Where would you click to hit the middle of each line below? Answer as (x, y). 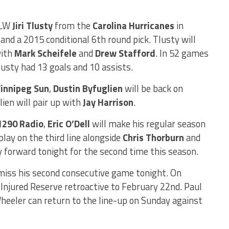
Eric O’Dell (69, 124)
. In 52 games (182, 53)
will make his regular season (148, 124)
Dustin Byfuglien (88, 88)
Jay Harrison (108, 102)
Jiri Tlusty (32, 26)
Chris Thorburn (153, 138)
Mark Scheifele (45, 53)
